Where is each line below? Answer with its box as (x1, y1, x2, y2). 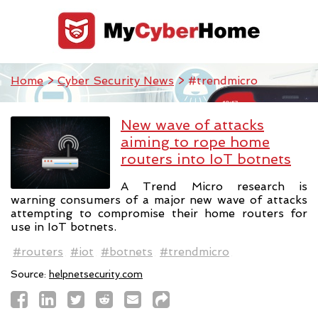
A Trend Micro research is (121, 179, 307, 193)
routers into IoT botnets (121, 150, 291, 168)
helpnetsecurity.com (49, 268, 143, 280)
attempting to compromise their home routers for (11, 206, 307, 220)
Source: (11, 268, 49, 280)
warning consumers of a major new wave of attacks (11, 192, 307, 207)
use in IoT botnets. (11, 219, 116, 234)
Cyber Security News (57, 74, 174, 87)
